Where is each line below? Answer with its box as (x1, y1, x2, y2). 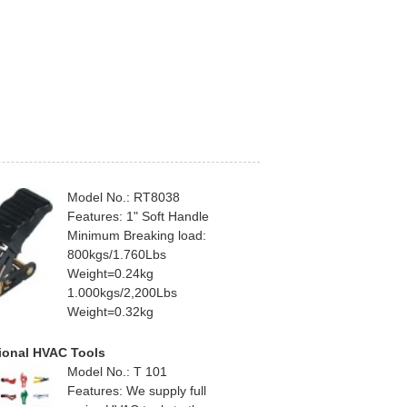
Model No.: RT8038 (67, 190, 180, 205)
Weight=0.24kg (67, 266, 154, 282)
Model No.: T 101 (67, 364, 167, 380)
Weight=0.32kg (67, 304, 154, 320)
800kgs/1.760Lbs (67, 247, 166, 263)
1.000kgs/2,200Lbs (67, 285, 177, 301)
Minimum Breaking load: (67, 228, 206, 243)
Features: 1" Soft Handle (67, 209, 209, 224)
